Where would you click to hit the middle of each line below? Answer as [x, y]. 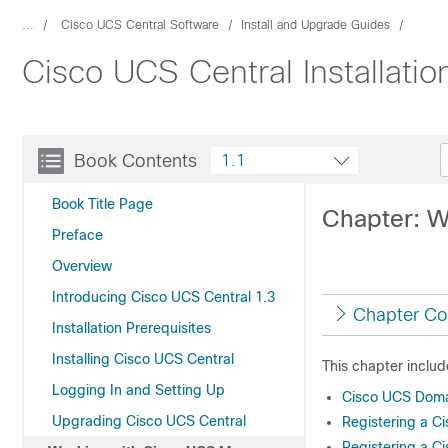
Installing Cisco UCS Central [143, 359]
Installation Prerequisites [131, 328]
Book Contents [135, 161]
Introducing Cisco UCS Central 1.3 [163, 297]
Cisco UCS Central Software [140, 25]
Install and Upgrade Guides [315, 25]
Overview [82, 266]
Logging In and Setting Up [138, 390]
